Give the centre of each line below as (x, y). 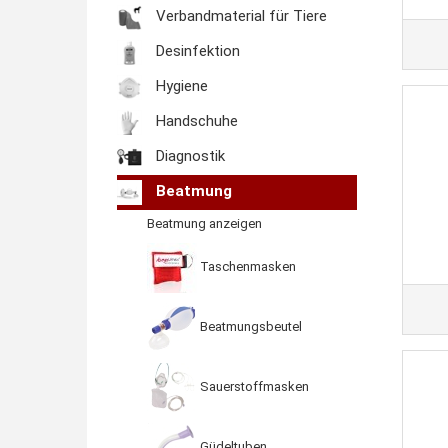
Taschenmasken (246, 267)
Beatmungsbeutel (249, 327)
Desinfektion (196, 51)
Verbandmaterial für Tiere (239, 16)
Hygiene (180, 86)
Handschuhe (195, 121)
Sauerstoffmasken (253, 387)
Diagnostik (188, 156)
